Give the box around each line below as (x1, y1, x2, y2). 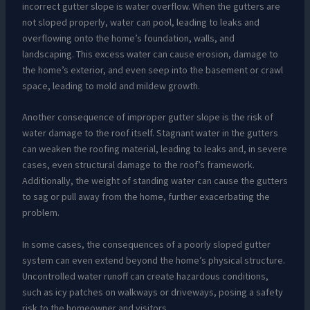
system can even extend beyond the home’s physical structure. (21, 253, 285, 266)
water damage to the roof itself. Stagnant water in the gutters (21, 127, 278, 140)
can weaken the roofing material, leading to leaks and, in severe (21, 143, 287, 156)
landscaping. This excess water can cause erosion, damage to (21, 47, 278, 60)
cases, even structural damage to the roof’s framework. (21, 158, 255, 172)
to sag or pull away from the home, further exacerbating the (21, 190, 270, 203)
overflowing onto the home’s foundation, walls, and (21, 31, 235, 44)
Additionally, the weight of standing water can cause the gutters (21, 174, 288, 188)
